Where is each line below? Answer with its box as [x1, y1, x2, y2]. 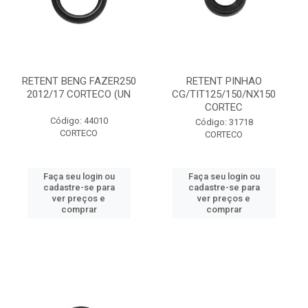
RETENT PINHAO [186, 75, 262, 87]
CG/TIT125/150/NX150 [172, 88, 276, 100]
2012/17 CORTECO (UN [27, 88, 131, 100]
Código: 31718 [195, 117, 253, 127]
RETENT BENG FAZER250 [21, 75, 136, 87]
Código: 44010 [49, 115, 108, 126]
